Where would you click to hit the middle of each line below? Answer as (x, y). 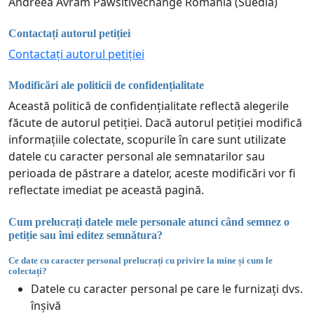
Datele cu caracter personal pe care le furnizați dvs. (167, 289)
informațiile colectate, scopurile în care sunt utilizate (147, 140)
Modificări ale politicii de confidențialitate (106, 86)
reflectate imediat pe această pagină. (106, 190)
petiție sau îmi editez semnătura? (86, 235)
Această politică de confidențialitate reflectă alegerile (149, 106)
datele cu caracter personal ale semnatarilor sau (137, 157)
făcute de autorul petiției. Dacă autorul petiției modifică (155, 123)
